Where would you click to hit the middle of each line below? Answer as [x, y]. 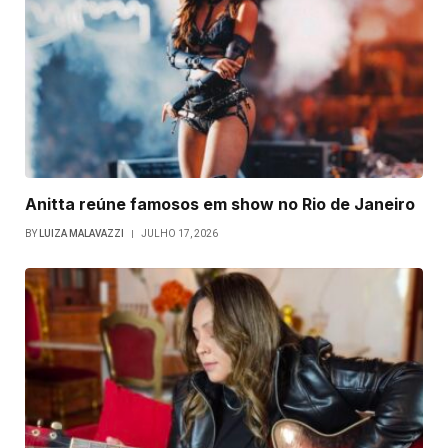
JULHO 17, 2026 [179, 234]
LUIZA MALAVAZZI [81, 234]
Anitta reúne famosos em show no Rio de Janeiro [220, 204]
